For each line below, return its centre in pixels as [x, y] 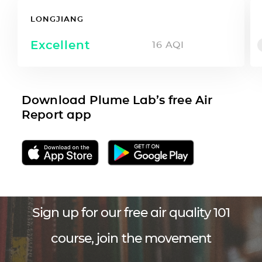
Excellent [60, 45]
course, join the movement [131, 238]
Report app [56, 114]
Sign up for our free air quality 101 [131, 212]
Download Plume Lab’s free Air [117, 100]
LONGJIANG [57, 18]
